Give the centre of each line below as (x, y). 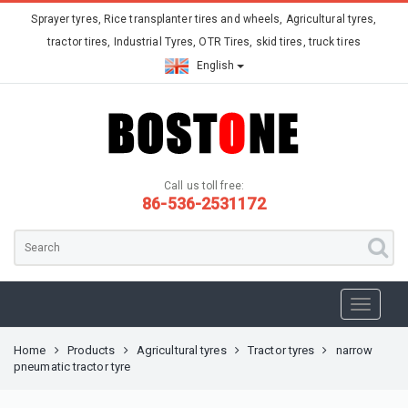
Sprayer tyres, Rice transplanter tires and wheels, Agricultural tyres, (204, 19)
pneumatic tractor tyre (72, 367)
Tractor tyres (281, 350)
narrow (354, 350)
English (215, 66)
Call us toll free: (204, 186)
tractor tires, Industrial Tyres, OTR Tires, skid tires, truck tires (204, 42)
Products (91, 350)
